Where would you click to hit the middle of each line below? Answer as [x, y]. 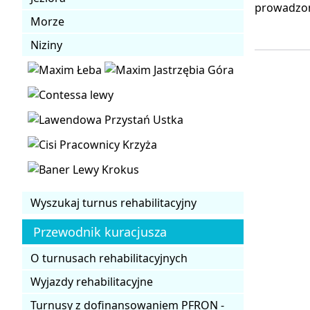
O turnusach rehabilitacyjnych [109, 258]
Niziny [46, 45]
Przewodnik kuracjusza [100, 231]
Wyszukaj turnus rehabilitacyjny [113, 202]
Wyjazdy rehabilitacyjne [92, 281]
